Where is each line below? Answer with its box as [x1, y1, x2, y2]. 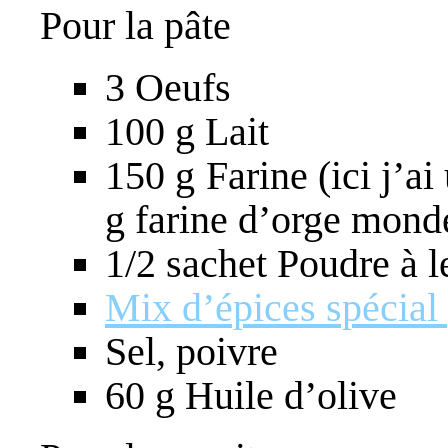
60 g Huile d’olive [105, 372, 407, 418]
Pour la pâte [40, 2, 231, 48]
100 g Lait [105, 108, 269, 154]
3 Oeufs [105, 64, 231, 110]
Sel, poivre [105, 328, 278, 374]
